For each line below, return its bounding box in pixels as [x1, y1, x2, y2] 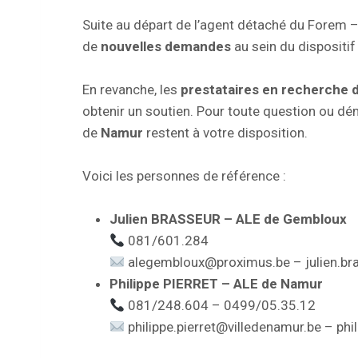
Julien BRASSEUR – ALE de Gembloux [109, 211, 347, 227]
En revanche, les [82, 82, 181, 97]
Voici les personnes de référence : [82, 168, 286, 184]
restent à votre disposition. [143, 125, 308, 141]
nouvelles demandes [101, 38, 231, 54]
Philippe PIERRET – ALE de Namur [109, 276, 323, 292]
